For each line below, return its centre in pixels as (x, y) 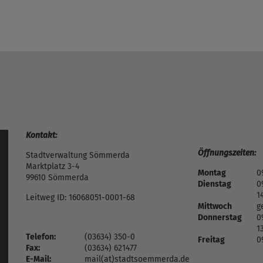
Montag (212, 173)
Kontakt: (41, 135)
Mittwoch (215, 206)
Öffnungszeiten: (227, 153)
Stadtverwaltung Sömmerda (78, 155)
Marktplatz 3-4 (53, 166)
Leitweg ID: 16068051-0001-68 (80, 198)
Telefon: (41, 237)
